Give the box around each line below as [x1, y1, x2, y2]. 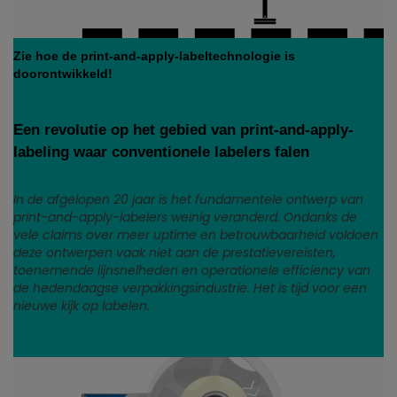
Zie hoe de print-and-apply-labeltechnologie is [13, 49, 295, 64]
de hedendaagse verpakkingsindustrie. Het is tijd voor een [13, 279, 367, 298]
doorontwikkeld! [13, 66, 113, 82]
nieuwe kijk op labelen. [13, 297, 150, 315]
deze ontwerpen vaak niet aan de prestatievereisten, [13, 244, 336, 262]
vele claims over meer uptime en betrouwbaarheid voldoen [13, 226, 378, 245]
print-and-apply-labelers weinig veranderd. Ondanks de [13, 208, 357, 227]
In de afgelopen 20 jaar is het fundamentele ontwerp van [13, 191, 363, 209]
